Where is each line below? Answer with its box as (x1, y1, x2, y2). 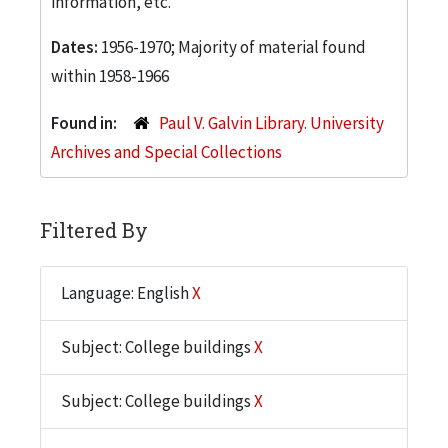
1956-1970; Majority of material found (101, 35, 366, 58)
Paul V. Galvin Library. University (158, 111, 384, 134)
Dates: (51, 35, 101, 58)
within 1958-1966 (51, 64, 169, 87)
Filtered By (40, 216, 148, 243)
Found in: (51, 111, 120, 134)
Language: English (61, 281, 192, 304)
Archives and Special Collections (51, 140, 282, 163)
